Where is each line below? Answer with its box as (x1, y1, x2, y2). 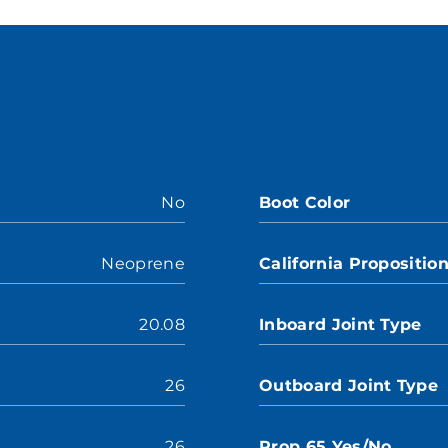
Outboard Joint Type (259, 376, 439, 395)
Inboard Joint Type (259, 315, 422, 334)
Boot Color (259, 193, 351, 212)
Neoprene (101, 254, 185, 273)
